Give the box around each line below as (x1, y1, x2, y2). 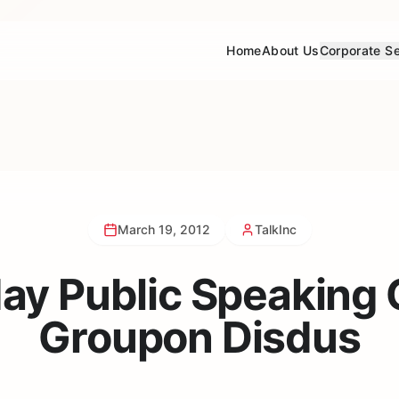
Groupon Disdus (38, 311, 361, 363)
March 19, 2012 (117, 222, 210, 237)
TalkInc (254, 222, 297, 237)
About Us (261, 43, 320, 58)
